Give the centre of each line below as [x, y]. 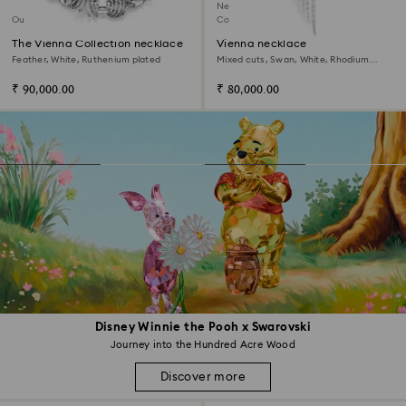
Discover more [203, 377]
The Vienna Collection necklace [97, 43]
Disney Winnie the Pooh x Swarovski [203, 328]
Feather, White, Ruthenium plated [86, 60]
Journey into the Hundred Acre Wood [203, 345]
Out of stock [39, 20]
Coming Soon [246, 20]
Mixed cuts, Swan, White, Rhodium [293, 60]
